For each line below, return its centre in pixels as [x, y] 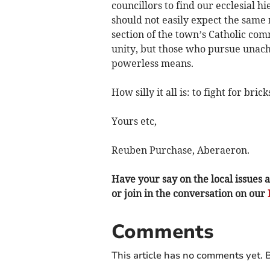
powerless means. [152, 63]
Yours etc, [134, 121]
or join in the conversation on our [189, 193]
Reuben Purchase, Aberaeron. [180, 150]
